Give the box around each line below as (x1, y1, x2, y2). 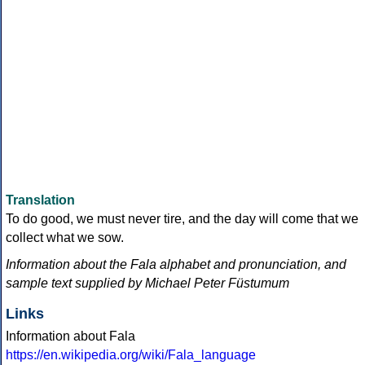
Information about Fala (6, 328, 135, 343)
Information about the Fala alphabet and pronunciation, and (6, 257, 346, 271)
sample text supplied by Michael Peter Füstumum (6, 275, 289, 290)
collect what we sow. (6, 230, 124, 244)
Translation (6, 192, 75, 207)
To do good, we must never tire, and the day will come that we (6, 211, 358, 226)
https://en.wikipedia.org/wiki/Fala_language (6, 347, 256, 362)
